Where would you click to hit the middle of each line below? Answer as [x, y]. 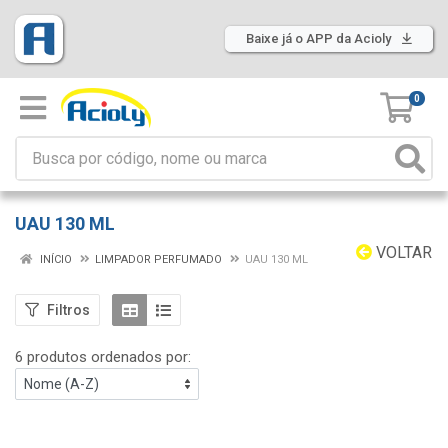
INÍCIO [54, 259]
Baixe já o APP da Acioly [320, 38]
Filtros [68, 309]
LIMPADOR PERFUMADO [158, 259]
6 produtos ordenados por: [103, 357]
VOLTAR [402, 252]
